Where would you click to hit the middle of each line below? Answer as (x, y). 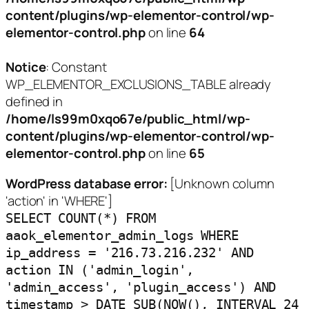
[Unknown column (221, 183)
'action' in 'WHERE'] (59, 200)
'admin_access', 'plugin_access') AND (141, 287)
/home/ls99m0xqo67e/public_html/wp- (128, 119)
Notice (26, 67)
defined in (34, 101)
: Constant (76, 67)
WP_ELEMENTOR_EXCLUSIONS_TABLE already (139, 84)
